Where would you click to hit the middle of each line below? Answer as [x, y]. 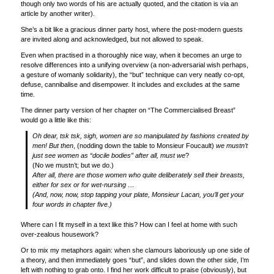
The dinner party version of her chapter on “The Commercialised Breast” [128, 110]
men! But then [53, 146]
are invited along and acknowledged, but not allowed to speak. [112, 39]
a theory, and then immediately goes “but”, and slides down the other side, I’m [135, 260]
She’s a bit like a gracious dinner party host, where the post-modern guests [131, 30]
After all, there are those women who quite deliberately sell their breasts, [139, 175]
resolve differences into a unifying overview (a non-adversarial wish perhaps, [134, 65]
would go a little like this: [56, 120]
